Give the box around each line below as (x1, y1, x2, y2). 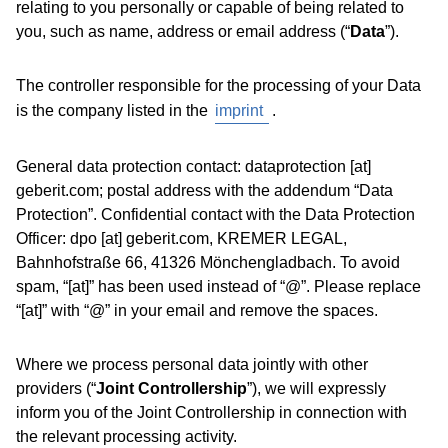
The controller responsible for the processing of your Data (16, 77, 421, 94)
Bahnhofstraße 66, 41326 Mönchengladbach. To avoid (16, 254, 400, 271)
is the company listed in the (16, 102, 212, 119)
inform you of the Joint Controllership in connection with (16, 404, 407, 421)
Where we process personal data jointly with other (16, 356, 368, 373)
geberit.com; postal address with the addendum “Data (16, 182, 393, 199)
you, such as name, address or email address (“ (16, 23, 350, 40)
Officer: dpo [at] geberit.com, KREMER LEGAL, (16, 230, 347, 247)
